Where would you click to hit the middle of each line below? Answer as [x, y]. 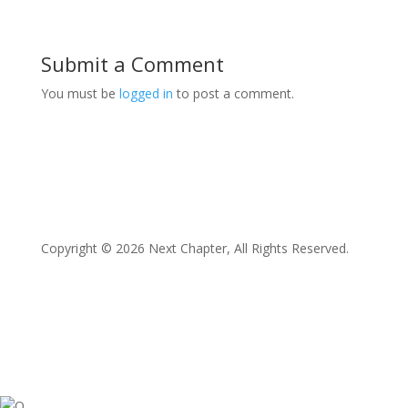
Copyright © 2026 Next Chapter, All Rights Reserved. [194, 248]
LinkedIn [177, 322]
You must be [80, 93]
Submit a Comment [132, 63]
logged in [146, 93]
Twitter [99, 322]
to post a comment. [233, 93]
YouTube [214, 322]
